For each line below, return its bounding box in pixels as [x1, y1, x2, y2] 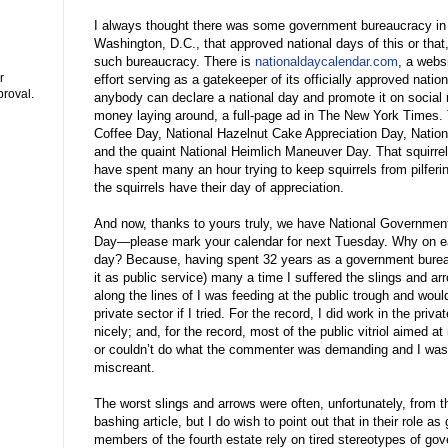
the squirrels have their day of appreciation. [94, 180, 344, 196]
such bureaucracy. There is [94, 54, 255, 70]
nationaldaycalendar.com [255, 54, 398, 70]
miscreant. [94, 360, 155, 376]
